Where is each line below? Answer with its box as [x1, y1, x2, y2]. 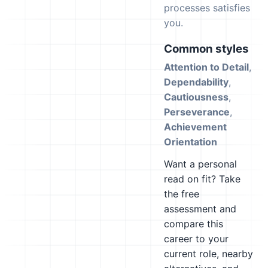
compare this [164, 218, 223, 230]
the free [164, 188, 199, 200]
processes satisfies [164, 2, 250, 14]
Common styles [164, 42, 249, 56]
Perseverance [164, 106, 230, 118]
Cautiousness [164, 91, 229, 103]
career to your [164, 233, 229, 245]
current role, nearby [164, 248, 253, 260]
